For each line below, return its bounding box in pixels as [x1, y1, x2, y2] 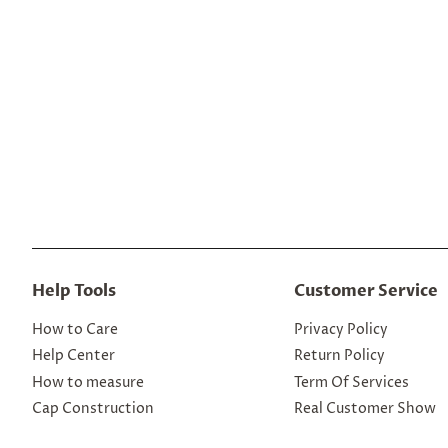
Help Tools [32, 280, 116, 302]
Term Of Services [294, 373, 409, 392]
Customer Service [294, 280, 438, 302]
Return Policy [294, 347, 385, 366]
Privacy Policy [294, 321, 388, 339]
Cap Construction [32, 400, 154, 419]
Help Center [32, 347, 115, 366]
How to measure [32, 373, 144, 392]
